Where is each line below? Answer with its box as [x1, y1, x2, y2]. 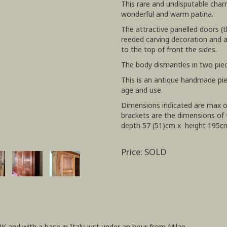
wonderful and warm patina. [121, 9, 213, 19]
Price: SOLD [121, 146, 167, 158]
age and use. [121, 85, 163, 95]
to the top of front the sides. [121, 45, 217, 54]
